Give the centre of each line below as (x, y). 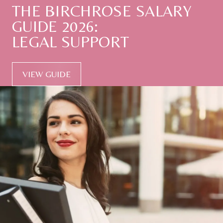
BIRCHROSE (88, 10)
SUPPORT (95, 41)
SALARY (164, 10)
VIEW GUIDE (47, 74)
